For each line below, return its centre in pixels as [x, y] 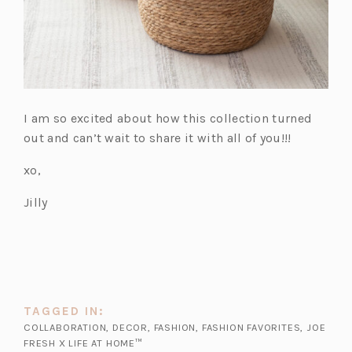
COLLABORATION [65, 327]
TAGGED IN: [64, 311]
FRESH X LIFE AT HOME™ [83, 343]
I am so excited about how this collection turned [168, 118]
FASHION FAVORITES [251, 327]
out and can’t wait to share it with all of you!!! [158, 137]
